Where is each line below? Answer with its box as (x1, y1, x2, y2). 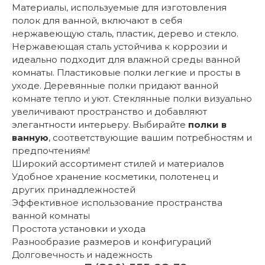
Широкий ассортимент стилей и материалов (12, 158, 224, 170)
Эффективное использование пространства (12, 197, 222, 209)
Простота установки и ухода (12, 223, 146, 235)
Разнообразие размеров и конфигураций (12, 236, 211, 248)
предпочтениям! (12, 145, 90, 157)
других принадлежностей (12, 184, 135, 196)
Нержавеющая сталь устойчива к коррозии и (12, 41, 227, 53)
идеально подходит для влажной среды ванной (12, 54, 240, 66)
